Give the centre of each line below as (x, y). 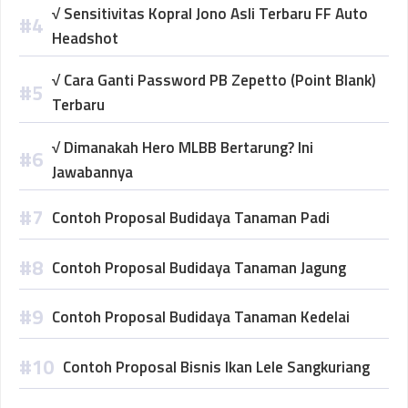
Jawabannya (92, 172)
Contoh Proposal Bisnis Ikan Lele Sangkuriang (216, 367)
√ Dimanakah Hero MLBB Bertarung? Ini (183, 147)
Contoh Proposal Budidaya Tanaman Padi (191, 218)
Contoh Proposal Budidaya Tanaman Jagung (199, 267)
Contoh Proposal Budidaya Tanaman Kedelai (201, 317)
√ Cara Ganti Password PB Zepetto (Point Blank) (214, 80)
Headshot (85, 38)
